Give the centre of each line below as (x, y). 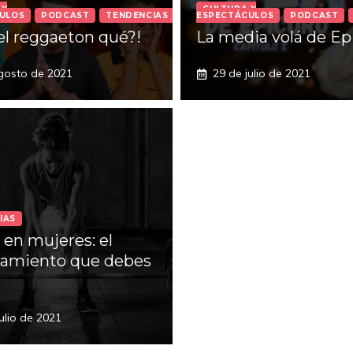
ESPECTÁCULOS (235, 15)
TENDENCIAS (137, 15)
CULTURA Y (230, 9)
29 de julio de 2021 (262, 73)
